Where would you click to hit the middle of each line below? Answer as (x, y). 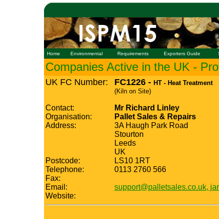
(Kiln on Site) (133, 91)
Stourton (129, 134)
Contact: (60, 108)
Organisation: (69, 117)
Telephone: (65, 169)
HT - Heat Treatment (183, 83)
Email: (56, 187)
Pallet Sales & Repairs (155, 117)
